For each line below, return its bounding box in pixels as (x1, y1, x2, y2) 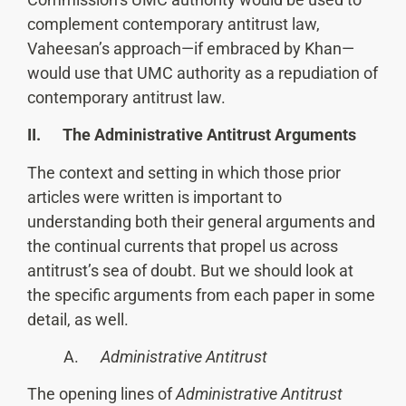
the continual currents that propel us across (27, 236, 338, 256)
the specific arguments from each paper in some (27, 285, 375, 304)
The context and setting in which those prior (27, 162, 341, 182)
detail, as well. (27, 309, 129, 329)
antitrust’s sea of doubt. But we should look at (27, 260, 353, 280)
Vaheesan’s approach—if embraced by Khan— (27, 38, 354, 58)
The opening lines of (27, 384, 176, 404)
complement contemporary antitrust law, (27, 14, 320, 34)
